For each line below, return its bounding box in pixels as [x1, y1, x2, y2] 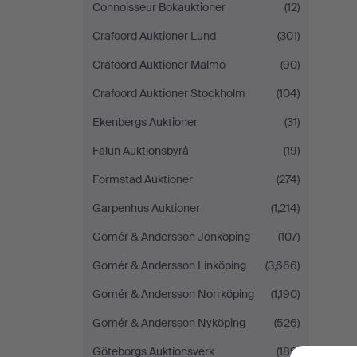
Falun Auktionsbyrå [92, 143, 189, 158]
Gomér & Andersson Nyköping [92, 316, 245, 330]
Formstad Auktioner [92, 172, 193, 186]
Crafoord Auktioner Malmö [92, 57, 226, 72]
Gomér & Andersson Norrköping [92, 287, 254, 301]
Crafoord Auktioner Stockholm [92, 86, 245, 100]
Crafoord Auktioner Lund [92, 29, 216, 43]
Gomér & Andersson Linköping [92, 258, 246, 273]
